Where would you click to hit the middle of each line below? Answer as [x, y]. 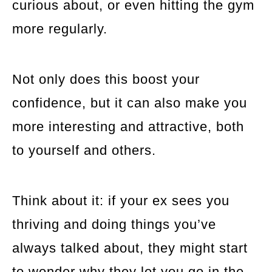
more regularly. [60, 29]
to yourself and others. [84, 150]
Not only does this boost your [106, 79]
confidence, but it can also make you [130, 103]
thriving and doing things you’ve [114, 224]
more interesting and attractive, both [128, 126]
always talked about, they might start [130, 248]
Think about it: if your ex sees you [121, 200]
